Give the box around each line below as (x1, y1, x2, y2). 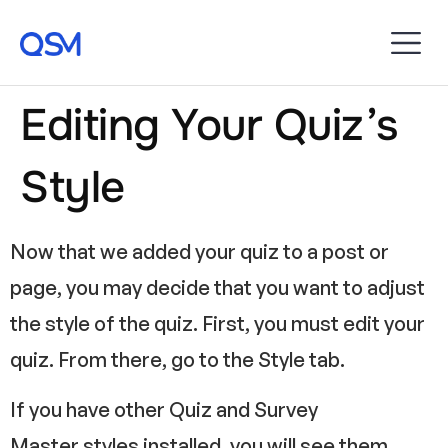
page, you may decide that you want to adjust (10, 275, 425, 300)
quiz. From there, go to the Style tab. (10, 347, 345, 372)
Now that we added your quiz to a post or (10, 239, 389, 264)
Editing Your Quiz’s (20, 97, 398, 153)
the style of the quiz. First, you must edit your (10, 311, 425, 336)
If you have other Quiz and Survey (10, 397, 318, 423)
